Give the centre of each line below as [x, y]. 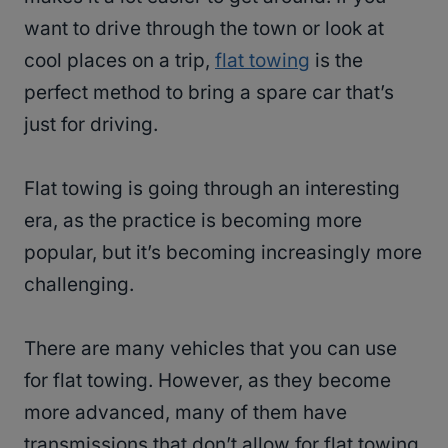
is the [336, 61]
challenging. [79, 285]
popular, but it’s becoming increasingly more [223, 253]
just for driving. [91, 125]
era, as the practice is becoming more [193, 221]
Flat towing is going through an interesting [212, 189]
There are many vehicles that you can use [210, 349]
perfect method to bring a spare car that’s [209, 93]
